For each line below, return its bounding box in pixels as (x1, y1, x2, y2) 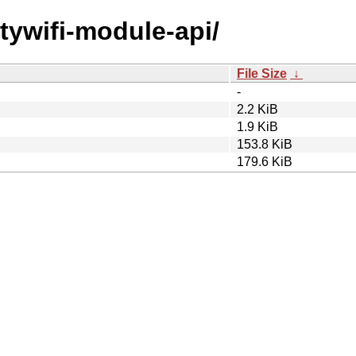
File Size (237, 66, 287, 80)
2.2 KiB (237, 102, 278, 116)
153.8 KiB (237, 137, 292, 151)
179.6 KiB (237, 154, 292, 168)
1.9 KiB (237, 119, 278, 133)
